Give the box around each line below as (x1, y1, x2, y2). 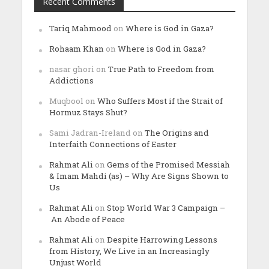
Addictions (49, 75, 94, 86)
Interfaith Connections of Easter (49, 139, 177, 150)
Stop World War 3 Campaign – (106, 202, 225, 214)
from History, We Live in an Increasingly (49, 246, 210, 257)
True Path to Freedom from (107, 64, 214, 75)
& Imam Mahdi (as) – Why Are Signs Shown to (49, 171, 229, 182)
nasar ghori (49, 64, 94, 75)
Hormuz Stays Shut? (49, 107, 127, 118)
